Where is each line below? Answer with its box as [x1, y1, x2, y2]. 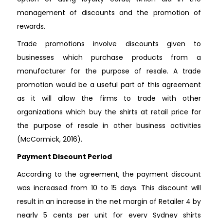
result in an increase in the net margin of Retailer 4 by [17, 196, 201, 206]
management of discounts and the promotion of [17, 7, 201, 18]
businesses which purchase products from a [17, 52, 201, 62]
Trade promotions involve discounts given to [17, 38, 201, 49]
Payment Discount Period [17, 151, 112, 162]
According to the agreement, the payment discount [17, 169, 201, 179]
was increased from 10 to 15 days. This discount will [17, 182, 201, 193]
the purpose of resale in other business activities [17, 120, 201, 130]
